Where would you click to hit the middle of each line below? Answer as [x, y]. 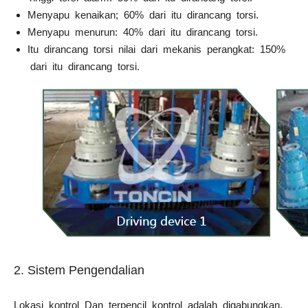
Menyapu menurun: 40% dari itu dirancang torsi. [143, 32]
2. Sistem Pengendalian [79, 270]
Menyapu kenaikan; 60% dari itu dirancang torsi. [143, 14]
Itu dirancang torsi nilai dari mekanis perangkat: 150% [156, 49]
